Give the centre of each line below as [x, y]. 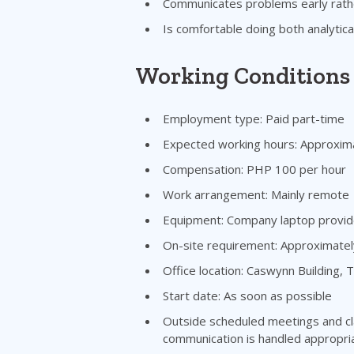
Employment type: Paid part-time [254, 118]
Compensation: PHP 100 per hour [254, 169]
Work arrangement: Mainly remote [256, 194]
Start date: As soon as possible [247, 295]
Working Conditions [243, 75]
